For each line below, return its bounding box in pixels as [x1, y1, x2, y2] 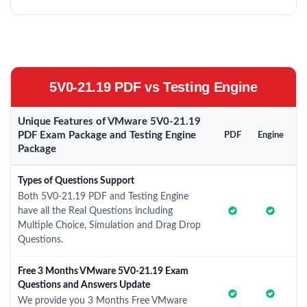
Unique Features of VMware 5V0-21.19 [18, 116, 201, 127]
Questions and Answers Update [18, 280, 150, 290]
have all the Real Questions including [18, 206, 173, 216]
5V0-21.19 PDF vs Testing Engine [49, 79, 258, 95]
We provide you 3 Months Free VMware [18, 296, 187, 306]
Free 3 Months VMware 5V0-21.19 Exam [18, 267, 188, 276]
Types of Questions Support [18, 176, 134, 186]
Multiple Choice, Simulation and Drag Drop [18, 221, 201, 230]
